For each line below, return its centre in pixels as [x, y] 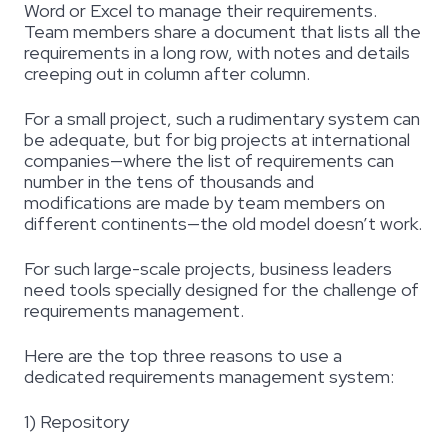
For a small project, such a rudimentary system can [222, 119]
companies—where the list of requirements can [209, 161]
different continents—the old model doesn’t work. [223, 224]
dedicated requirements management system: [209, 377]
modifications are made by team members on [204, 203]
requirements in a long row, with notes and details [217, 53]
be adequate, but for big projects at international [217, 140]
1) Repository [76, 422]
